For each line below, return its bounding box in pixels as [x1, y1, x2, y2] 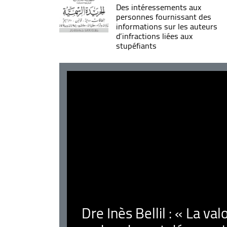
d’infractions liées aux [116, 28, 193, 44]
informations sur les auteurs [116, 18, 217, 34]
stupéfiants [116, 37, 157, 53]
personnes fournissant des [116, 9, 211, 24]
